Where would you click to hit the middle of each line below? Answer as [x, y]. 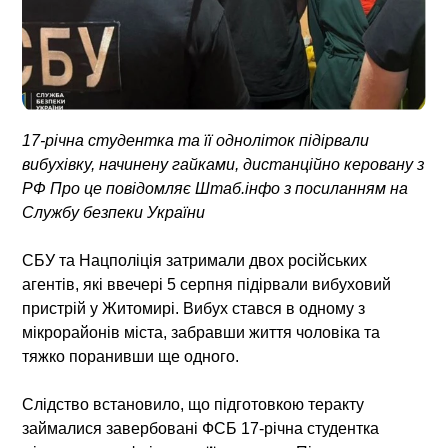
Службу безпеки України [114, 212]
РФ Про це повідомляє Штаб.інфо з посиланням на [215, 188]
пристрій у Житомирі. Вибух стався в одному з [194, 308]
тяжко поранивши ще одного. [131, 356]
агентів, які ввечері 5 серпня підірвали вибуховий [207, 284]
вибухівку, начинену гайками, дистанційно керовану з [223, 164]
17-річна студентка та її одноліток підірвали [196, 140]
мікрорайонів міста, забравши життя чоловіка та [201, 332]
